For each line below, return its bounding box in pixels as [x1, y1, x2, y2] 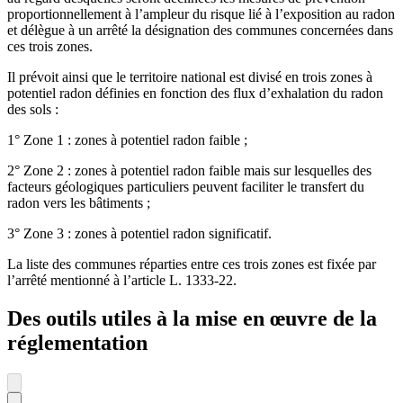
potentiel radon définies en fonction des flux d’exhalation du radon [7, 85, 383, 102]
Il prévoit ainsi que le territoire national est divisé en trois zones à [7, 69, 372, 85]
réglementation [7, 331, 148, 355]
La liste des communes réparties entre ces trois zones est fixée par [7, 256, 376, 273]
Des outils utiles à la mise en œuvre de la [7, 307, 377, 331]
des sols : [7, 102, 58, 118]
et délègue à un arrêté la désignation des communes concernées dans [7, 22, 393, 39]
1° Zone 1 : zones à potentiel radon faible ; [7, 132, 247, 148]
